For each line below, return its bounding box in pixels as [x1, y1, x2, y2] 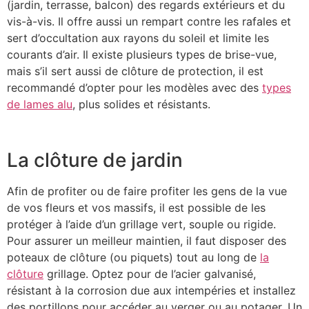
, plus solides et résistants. [72, 97, 214, 111]
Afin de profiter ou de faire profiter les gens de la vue [7, 183, 287, 198]
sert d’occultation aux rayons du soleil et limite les [7, 30, 269, 45]
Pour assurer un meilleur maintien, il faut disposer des [7, 233, 286, 248]
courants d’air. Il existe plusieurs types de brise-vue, [7, 47, 277, 61]
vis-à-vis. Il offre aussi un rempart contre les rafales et [7, 14, 291, 28]
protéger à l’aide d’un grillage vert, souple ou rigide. [7, 217, 276, 231]
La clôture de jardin [7, 148, 183, 172]
